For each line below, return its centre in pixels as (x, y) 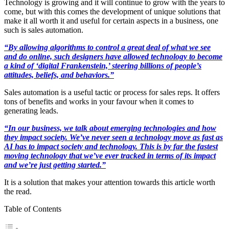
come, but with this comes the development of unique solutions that (112, 11)
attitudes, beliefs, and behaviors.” (59, 75)
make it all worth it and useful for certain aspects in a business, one (111, 20)
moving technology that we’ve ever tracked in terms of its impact (110, 155)
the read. (18, 191)
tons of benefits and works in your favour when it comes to (99, 101)
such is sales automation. (44, 30)
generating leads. (31, 110)
